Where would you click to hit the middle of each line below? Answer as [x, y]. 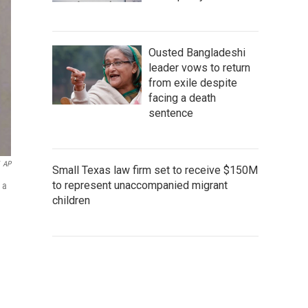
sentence [171, 113]
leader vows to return [199, 67]
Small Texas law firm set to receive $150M [155, 170]
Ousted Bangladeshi [197, 52]
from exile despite [193, 82]
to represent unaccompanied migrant [140, 185]
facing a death [182, 98]
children [71, 200]
